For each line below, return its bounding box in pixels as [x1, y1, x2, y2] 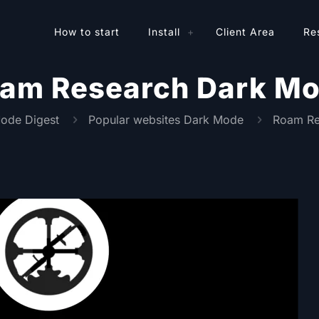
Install [148, 26, 180, 38]
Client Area [216, 26, 275, 38]
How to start [54, 26, 120, 38]
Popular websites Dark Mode [88, 113, 244, 127]
